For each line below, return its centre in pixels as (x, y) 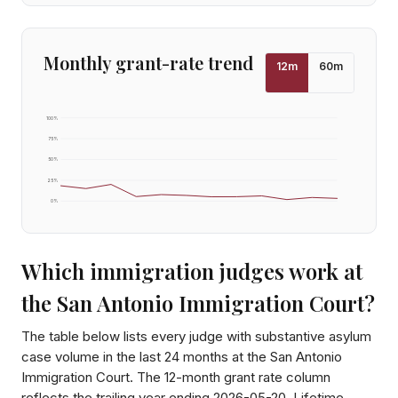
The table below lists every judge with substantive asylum (196, 336)
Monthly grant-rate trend (148, 63)
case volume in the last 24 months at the (146, 356)
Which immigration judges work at (192, 271)
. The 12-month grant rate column (230, 377)
